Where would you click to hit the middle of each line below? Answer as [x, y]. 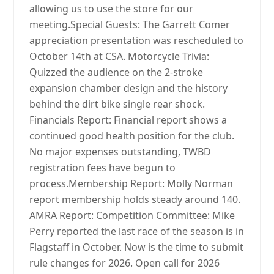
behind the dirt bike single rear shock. [117, 104]
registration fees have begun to [103, 168]
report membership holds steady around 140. [135, 199]
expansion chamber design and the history [129, 88]
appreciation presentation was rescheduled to [137, 40]
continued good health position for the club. [132, 136]
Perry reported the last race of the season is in [137, 231]
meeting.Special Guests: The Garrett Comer [130, 24]
